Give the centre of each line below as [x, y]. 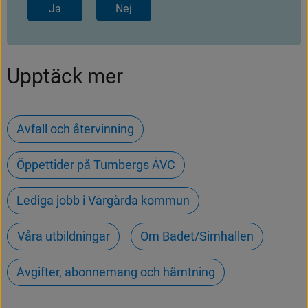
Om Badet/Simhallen [197, 236]
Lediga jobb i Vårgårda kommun [103, 200]
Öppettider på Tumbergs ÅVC [96, 164]
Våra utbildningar [63, 236]
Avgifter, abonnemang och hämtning [116, 272]
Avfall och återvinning [75, 129]
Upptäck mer [65, 76]
